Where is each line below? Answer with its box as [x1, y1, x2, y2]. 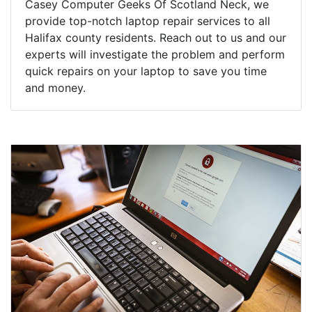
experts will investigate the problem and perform [25, 47, 285, 62]
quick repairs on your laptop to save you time [25, 64, 267, 79]
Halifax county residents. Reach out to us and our [25, 31, 286, 45]
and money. [25, 81, 86, 95]
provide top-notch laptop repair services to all [25, 14, 270, 29]
